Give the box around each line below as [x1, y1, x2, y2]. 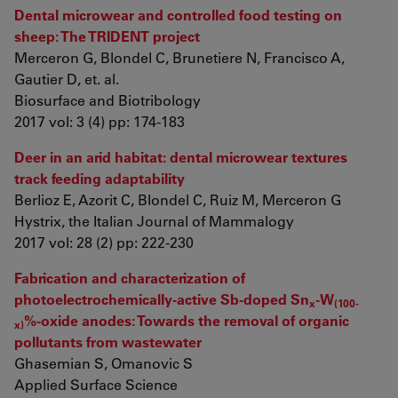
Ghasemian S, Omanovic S [14, 354, 193, 372]
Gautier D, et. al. [14, 69, 119, 88]
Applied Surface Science [14, 375, 178, 394]
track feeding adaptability [14, 169, 185, 187]
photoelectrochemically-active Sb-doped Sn [14, 290, 309, 308]
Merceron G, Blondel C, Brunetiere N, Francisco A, [14, 48, 345, 67]
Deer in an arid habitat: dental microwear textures [14, 147, 347, 166]
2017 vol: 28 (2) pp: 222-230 [14, 233, 194, 251]
